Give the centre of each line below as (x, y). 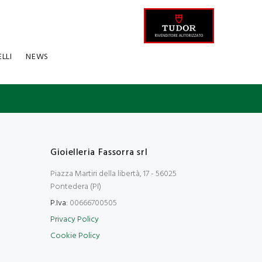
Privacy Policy (75, 220)
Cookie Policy (75, 236)
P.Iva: (59, 203)
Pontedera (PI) (76, 187)
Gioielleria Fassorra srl (99, 153)
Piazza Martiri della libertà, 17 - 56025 (113, 174)
